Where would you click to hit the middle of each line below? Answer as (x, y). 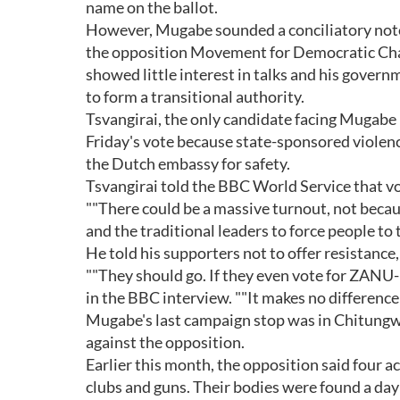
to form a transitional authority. (195, 96)
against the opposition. (165, 342)
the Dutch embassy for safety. (188, 163)
